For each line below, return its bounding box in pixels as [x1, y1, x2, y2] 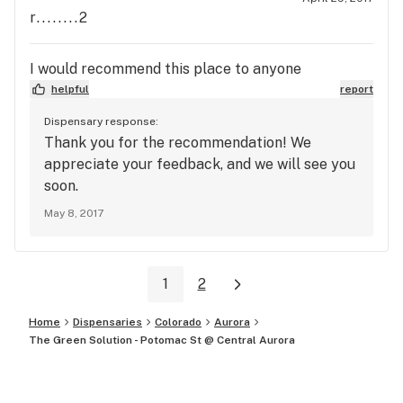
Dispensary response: [44, 114, 158, 128]
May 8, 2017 [44, 206, 103, 219]
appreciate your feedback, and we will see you [44, 155, 355, 173]
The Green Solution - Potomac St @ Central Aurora [29, 334, 295, 347]
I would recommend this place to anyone [30, 59, 301, 77]
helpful [51, 82, 89, 95]
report [340, 82, 373, 95]
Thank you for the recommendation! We [44, 133, 311, 151]
